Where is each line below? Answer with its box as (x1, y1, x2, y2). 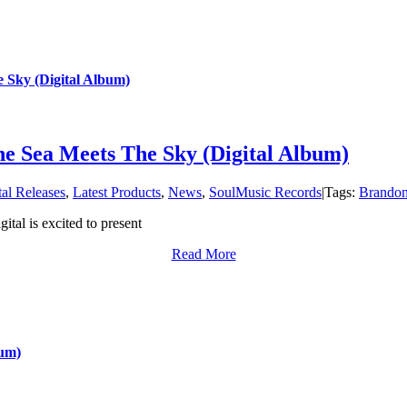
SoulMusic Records (209, 184, 322, 201)
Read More (171, 246, 236, 263)
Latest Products (73, 184, 161, 201)
